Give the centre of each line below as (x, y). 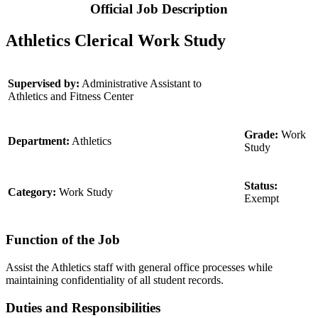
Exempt (262, 199)
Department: (39, 141)
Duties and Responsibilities (83, 307)
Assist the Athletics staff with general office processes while (139, 267)
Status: (261, 186)
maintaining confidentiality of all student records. (115, 280)
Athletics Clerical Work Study (116, 40)
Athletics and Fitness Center (71, 97)
